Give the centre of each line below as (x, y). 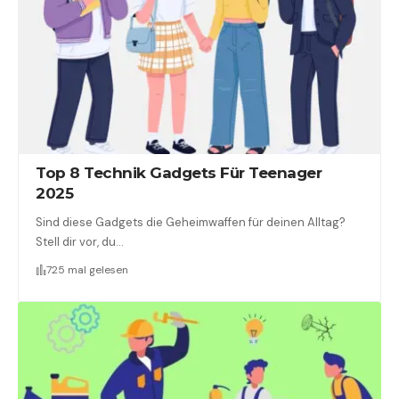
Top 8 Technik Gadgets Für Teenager (179, 173)
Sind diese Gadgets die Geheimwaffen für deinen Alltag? (191, 223)
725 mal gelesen (88, 270)
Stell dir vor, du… (80, 242)
